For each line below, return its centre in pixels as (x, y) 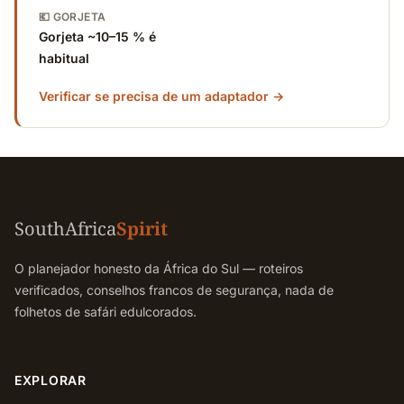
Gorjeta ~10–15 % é (97, 37)
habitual (64, 58)
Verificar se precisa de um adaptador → (161, 96)
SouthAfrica (65, 229)
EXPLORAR (50, 380)
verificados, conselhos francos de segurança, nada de (174, 290)
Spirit (142, 229)
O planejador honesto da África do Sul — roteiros (159, 268)
